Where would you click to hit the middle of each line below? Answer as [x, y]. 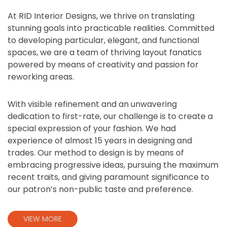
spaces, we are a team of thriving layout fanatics [105, 52]
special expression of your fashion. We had [92, 128]
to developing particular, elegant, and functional [103, 40]
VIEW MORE [43, 219]
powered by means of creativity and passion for [103, 65]
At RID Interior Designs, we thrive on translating [101, 16]
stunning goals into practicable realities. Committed [111, 28]
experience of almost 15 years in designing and [100, 141]
